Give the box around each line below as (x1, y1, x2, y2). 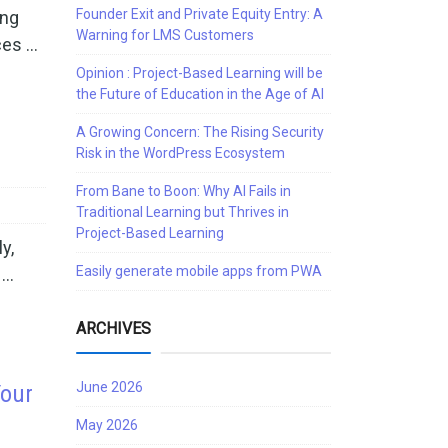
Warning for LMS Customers (76, 27, 254, 43)
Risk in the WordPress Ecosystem (76, 145, 285, 161)
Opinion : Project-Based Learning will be (76, 65, 323, 81)
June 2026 (76, 379, 143, 395)
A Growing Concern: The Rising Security (76, 124, 324, 140)
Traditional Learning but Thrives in (76, 204, 289, 220)
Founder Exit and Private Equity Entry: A (76, 6, 323, 22)
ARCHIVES (76, 319, 151, 338)
